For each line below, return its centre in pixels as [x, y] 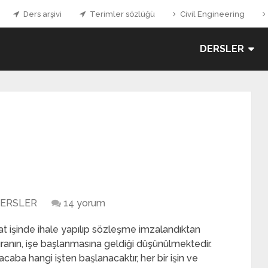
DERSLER [222, 49]
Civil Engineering [211, 14]
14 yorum [84, 203]
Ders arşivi [42, 14]
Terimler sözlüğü [121, 14]
